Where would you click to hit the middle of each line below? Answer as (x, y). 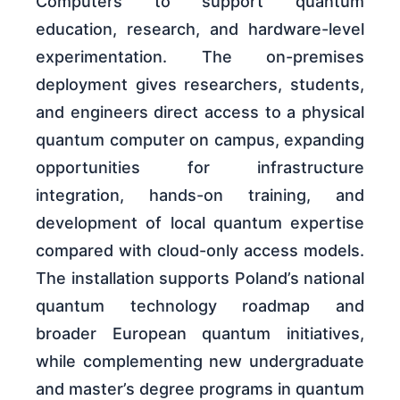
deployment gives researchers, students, (200, 84)
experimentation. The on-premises (200, 56)
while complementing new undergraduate (200, 361)
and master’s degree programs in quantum (200, 388)
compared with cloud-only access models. (200, 250)
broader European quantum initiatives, (200, 333)
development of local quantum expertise (200, 222)
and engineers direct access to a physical (200, 112)
